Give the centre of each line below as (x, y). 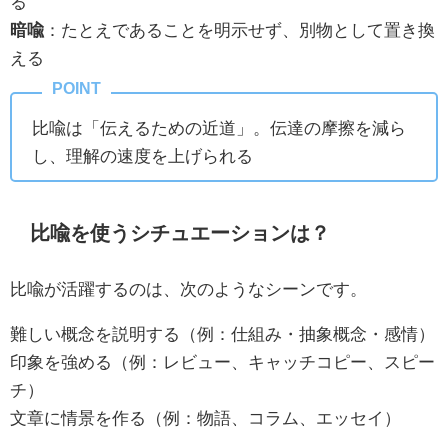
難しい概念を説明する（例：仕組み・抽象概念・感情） (222, 334)
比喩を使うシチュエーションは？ (180, 232)
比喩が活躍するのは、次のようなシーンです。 (188, 289)
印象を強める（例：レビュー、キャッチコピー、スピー (222, 362)
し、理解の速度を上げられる (142, 156)
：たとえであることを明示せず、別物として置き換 (239, 30)
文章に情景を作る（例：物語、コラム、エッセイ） (205, 418)
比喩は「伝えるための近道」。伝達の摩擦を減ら (219, 128)
